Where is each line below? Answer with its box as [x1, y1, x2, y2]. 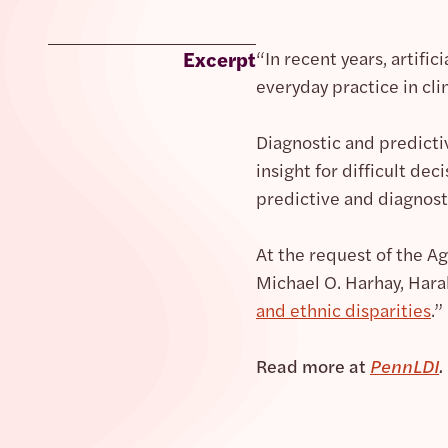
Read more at [256, 353, 370, 378]
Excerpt [183, 44, 256, 73]
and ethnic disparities [256, 297, 431, 322]
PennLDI [370, 353, 439, 378]
